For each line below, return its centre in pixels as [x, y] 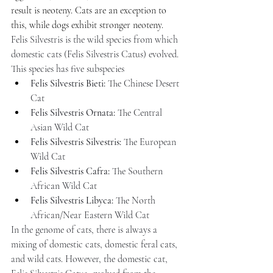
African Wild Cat [64, 186]
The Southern [137, 171]
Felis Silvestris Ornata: [73, 113]
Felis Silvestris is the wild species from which [96, 40]
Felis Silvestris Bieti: [68, 83]
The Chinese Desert [144, 83]
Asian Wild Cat [60, 127]
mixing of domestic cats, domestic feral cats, [95, 244]
